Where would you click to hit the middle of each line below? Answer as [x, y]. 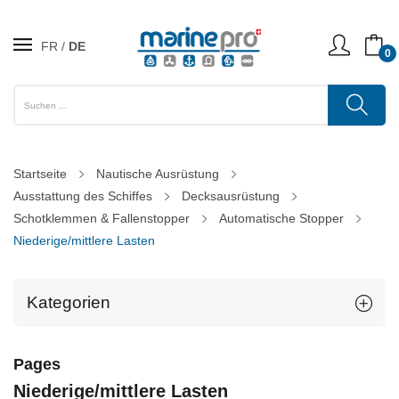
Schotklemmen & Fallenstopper [102, 218]
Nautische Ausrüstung [158, 174]
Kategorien [69, 302]
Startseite [40, 174]
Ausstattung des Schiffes [83, 196]
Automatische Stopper [281, 218]
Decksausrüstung [231, 196]
